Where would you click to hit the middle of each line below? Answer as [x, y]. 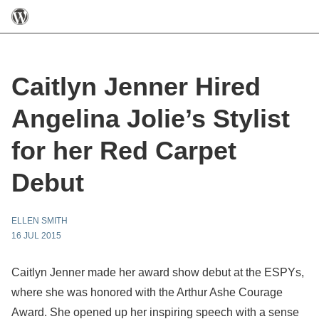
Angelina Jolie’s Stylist [151, 119]
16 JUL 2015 [36, 236]
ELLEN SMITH [40, 221]
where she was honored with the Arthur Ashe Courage [147, 292]
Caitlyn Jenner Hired [136, 87]
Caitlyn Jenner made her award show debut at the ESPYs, [158, 272]
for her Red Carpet [124, 151]
